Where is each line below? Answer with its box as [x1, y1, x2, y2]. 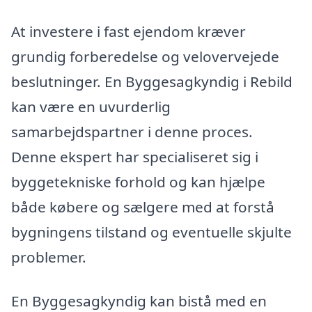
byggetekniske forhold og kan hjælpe [11, 171, 265, 192]
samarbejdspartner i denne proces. [11, 121, 253, 141]
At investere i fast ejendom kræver [11, 21, 246, 41]
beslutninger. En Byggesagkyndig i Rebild [11, 71, 292, 91]
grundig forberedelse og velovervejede [11, 46, 279, 66]
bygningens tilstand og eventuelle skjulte [11, 221, 292, 242]
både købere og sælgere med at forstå [11, 196, 274, 217]
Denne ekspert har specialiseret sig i [11, 146, 258, 166]
